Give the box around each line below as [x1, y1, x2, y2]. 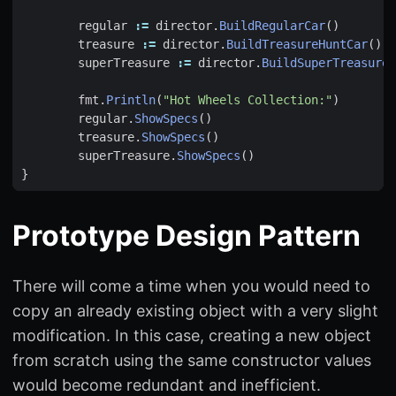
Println [106, 92, 156, 107]
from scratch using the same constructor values [12, 350, 371, 369]
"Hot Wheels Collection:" [163, 92, 332, 107]
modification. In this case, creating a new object [12, 325, 371, 345]
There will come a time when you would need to [12, 276, 370, 295]
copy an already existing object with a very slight [12, 301, 378, 320]
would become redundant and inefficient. [12, 375, 321, 394]
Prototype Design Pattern [12, 217, 361, 253]
